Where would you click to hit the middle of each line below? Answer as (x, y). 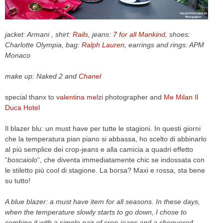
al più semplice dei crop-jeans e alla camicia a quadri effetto (99, 150)
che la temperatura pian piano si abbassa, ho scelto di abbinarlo (106, 139)
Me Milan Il (180, 97)
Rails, (81, 35)
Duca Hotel (22, 108)
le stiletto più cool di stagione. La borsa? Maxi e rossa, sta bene (105, 170)
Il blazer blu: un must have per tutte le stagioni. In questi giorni (103, 129)
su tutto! (18, 181)
